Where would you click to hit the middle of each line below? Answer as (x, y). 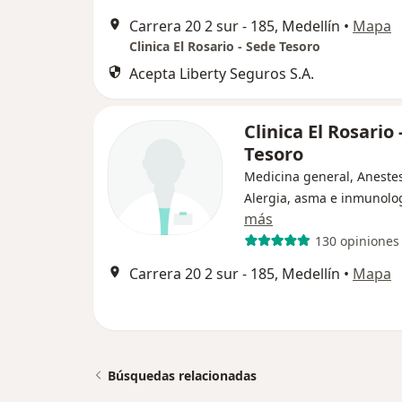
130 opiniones (357, 240)
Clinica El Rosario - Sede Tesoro (225, 46)
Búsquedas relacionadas (182, 376)
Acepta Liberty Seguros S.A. (222, 74)
